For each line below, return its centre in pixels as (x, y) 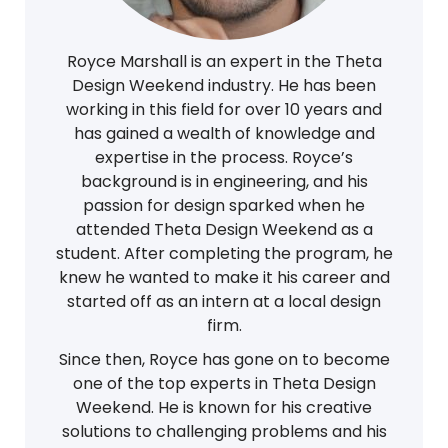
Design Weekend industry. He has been (224, 85)
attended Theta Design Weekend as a (224, 229)
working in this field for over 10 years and (224, 109)
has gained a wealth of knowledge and (224, 133)
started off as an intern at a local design (224, 301)
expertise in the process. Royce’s (224, 157)
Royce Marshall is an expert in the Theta (224, 61)
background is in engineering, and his (224, 181)
